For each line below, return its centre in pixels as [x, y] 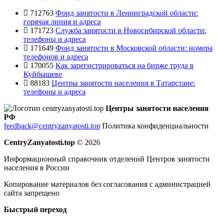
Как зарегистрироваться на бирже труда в [125, 66]
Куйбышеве [43, 74]
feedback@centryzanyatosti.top [52, 126]
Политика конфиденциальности [155, 126]
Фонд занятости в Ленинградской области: [127, 13]
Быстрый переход [35, 210]
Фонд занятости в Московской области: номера [134, 48]
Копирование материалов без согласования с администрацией [107, 184]
